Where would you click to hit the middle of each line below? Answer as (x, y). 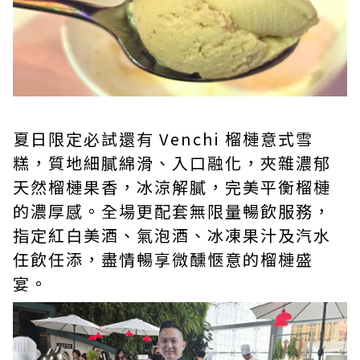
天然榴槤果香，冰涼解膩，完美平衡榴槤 (172, 187)
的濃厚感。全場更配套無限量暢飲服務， (172, 211)
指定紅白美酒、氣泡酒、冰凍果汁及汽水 (172, 235)
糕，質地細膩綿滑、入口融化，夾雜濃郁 (172, 163)
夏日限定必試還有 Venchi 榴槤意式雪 (163, 139)
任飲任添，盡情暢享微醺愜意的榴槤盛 (163, 260)
